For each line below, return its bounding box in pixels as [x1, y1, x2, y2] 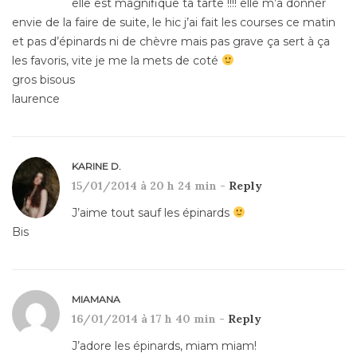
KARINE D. [72, 159, 121, 172]
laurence [12, 91, 60, 106]
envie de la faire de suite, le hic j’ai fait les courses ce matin [12, 14, 335, 29]
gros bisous [12, 72, 75, 87]
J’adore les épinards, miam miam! [72, 338, 257, 353]
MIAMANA [72, 292, 120, 305]
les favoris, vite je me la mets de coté [12, 53, 222, 68]
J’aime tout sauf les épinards [72, 205, 233, 220]
